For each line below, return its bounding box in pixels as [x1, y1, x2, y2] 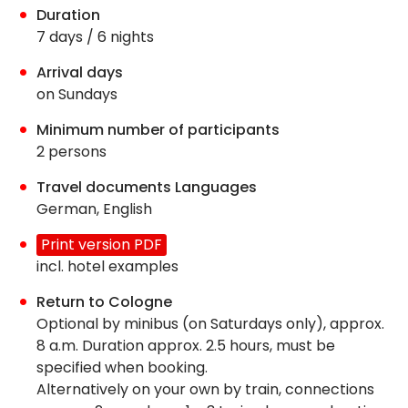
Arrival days [36, 62, 123, 84]
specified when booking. [36, 357, 208, 379]
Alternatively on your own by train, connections [36, 379, 374, 401]
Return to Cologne [36, 291, 172, 313]
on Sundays [36, 84, 117, 106]
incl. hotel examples [36, 256, 178, 278]
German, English [36, 199, 152, 220]
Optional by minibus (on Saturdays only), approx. [36, 313, 384, 335]
